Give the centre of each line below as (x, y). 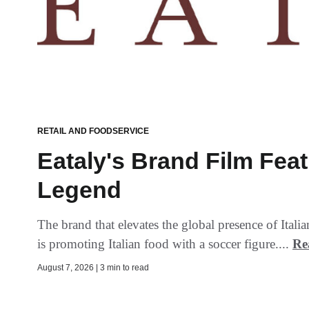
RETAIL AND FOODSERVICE (93, 131)
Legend (79, 189)
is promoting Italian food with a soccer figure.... (165, 243)
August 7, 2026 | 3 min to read (93, 267)
